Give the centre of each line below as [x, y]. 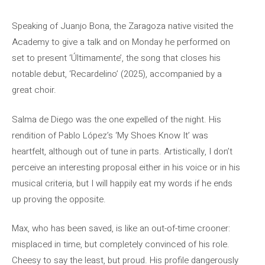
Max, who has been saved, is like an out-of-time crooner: [121, 228]
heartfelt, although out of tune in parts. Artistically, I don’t [122, 151]
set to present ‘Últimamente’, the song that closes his [116, 58]
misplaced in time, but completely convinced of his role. [121, 244]
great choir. [34, 90]
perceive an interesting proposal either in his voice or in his [126, 167]
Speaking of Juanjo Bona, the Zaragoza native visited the [122, 26]
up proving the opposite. [59, 199]
